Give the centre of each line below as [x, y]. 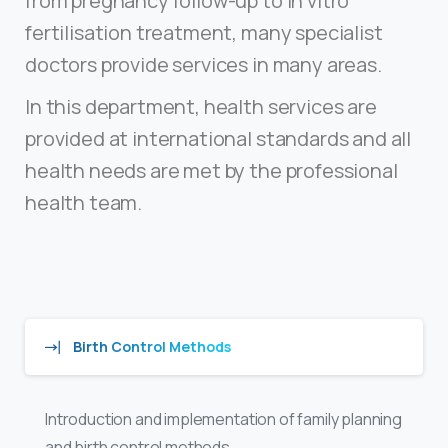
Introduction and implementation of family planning [223, 418]
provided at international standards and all [218, 138]
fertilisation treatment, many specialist [204, 32]
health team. [84, 202]
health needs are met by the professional [211, 170]
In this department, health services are [201, 106]
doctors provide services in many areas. [203, 64]
